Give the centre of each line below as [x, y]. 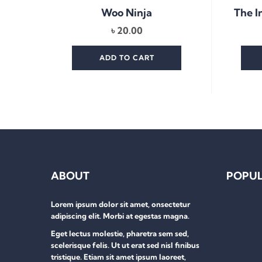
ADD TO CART [127, 58]
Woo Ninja [127, 13]
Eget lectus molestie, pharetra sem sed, [120, 234]
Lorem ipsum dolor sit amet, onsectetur [120, 204]
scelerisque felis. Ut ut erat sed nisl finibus [125, 245]
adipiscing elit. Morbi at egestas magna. [120, 216]
